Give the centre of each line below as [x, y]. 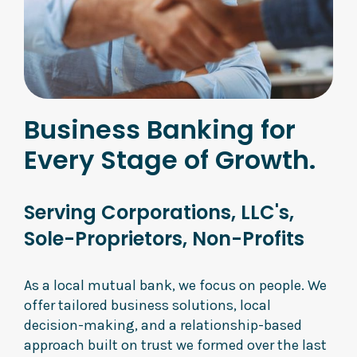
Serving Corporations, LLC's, [159, 212]
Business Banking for [160, 129]
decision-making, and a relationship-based [163, 325]
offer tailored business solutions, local [147, 305]
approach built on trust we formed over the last [175, 345]
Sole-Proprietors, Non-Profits [164, 239]
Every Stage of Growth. [170, 160]
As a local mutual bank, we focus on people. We [175, 285]
